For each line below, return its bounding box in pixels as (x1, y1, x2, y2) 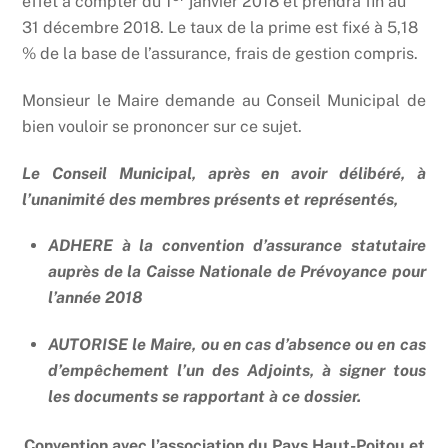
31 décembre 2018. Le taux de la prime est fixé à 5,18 (22, 18, 419, 38)
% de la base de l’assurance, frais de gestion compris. (22, 44, 419, 64)
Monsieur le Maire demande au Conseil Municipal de (22, 90, 426, 110)
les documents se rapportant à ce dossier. (48, 387, 361, 407)
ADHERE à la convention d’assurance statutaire (48, 236, 426, 256)
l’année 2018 (48, 288, 143, 308)
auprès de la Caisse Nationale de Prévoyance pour (48, 262, 426, 282)
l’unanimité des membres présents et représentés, (22, 189, 399, 209)
